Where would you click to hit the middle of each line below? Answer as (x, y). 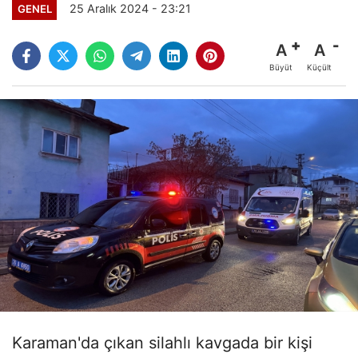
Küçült (319, 68)
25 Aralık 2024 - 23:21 (131, 9)
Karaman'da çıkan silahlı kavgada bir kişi (162, 342)
